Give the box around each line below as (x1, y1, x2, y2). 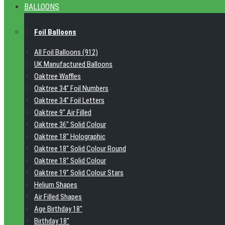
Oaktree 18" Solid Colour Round (34, 144, 126, 153)
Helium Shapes (34, 180, 77, 189)
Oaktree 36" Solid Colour (34, 120, 106, 129)
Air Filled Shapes (34, 192, 82, 201)
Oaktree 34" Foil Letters (34, 96, 104, 105)
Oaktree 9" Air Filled (34, 108, 91, 117)
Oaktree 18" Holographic (34, 132, 105, 141)
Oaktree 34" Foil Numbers (34, 84, 108, 93)
